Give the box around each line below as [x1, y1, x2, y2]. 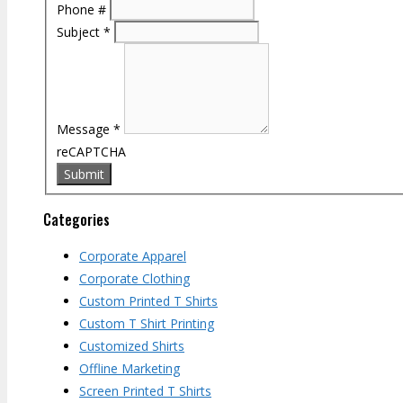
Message [56, 121, 113, 139]
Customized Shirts [79, 337, 184, 355]
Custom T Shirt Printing [79, 315, 214, 333]
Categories [43, 209, 110, 231]
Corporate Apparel [79, 247, 186, 265]
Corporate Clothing [79, 270, 190, 288]
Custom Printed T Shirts [79, 292, 218, 310]
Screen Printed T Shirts [79, 382, 211, 400]
